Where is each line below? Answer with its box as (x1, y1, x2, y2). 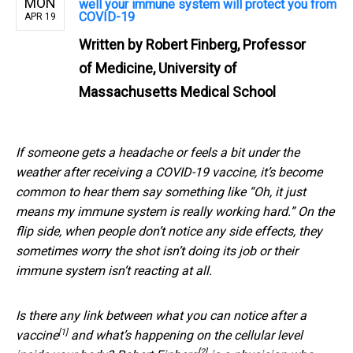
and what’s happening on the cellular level (68, 327, 303, 343)
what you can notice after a (155, 307, 307, 323)
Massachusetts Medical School (79, 83, 276, 100)
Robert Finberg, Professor (146, 35, 306, 53)
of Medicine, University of (79, 59, 237, 76)
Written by (79, 35, 146, 53)
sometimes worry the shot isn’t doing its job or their (16, 243, 298, 258)
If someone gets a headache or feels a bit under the (16, 144, 299, 160)
